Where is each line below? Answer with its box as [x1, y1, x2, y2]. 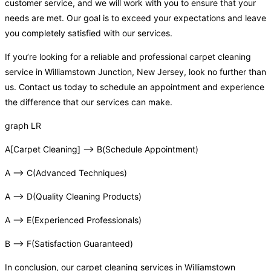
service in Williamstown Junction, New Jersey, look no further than [5, 67, 266, 77]
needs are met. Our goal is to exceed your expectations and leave [5, 13, 266, 24]
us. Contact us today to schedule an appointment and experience [5, 82, 264, 93]
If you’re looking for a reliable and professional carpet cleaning [5, 51, 251, 62]
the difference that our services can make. [5, 97, 172, 108]
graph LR [5, 120, 41, 131]
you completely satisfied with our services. [5, 28, 172, 39]
